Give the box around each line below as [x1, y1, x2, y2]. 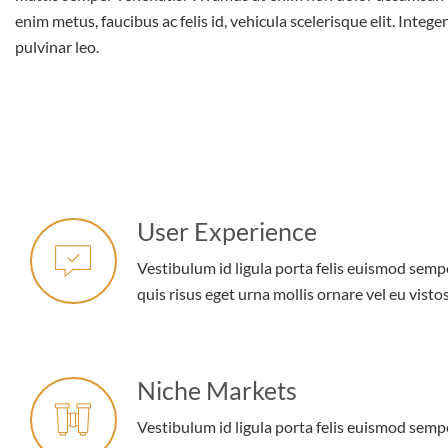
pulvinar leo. [15, 36, 99, 56]
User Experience [136, 215, 317, 246]
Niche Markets [136, 374, 297, 405]
